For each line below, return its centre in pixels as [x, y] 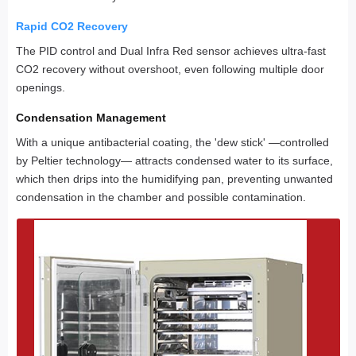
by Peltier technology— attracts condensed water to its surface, [174, 161]
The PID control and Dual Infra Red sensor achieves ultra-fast [171, 51]
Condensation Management [91, 118]
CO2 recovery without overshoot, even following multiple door [170, 70]
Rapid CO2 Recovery [72, 27]
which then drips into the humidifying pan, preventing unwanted [174, 179]
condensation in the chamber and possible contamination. [161, 197]
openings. [41, 88]
